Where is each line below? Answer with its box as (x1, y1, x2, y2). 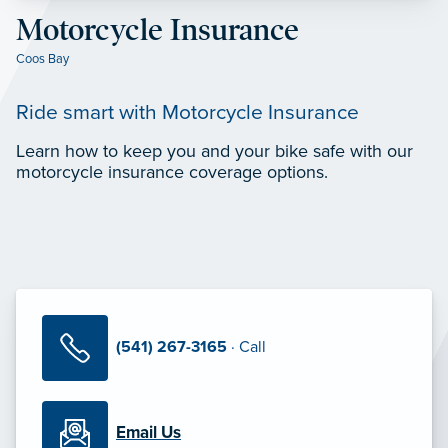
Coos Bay (16, 50, 69, 67)
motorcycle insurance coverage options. (16, 160, 328, 183)
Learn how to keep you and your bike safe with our (16, 139, 413, 162)
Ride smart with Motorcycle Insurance (16, 99, 359, 125)
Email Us (116, 422, 181, 444)
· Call (227, 337, 266, 358)
